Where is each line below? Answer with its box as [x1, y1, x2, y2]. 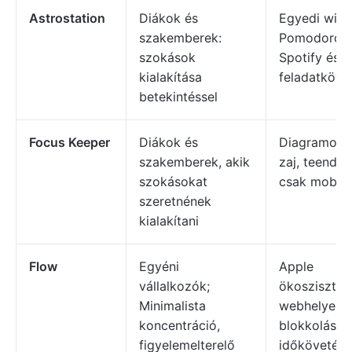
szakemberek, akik [139, 154, 250, 170]
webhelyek [279, 298, 343, 313]
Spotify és [279, 49, 339, 65]
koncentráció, [139, 317, 220, 333]
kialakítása [139, 69, 202, 85]
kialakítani [139, 213, 199, 229]
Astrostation [29, 10, 105, 26]
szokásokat [139, 174, 207, 189]
